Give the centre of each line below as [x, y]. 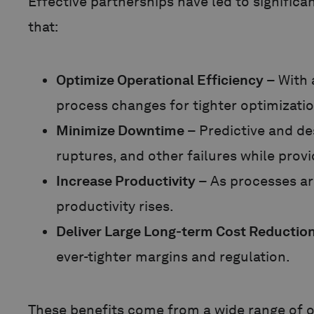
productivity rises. [115, 206]
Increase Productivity [126, 181]
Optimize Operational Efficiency [160, 80]
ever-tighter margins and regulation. [173, 257]
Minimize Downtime [120, 131]
